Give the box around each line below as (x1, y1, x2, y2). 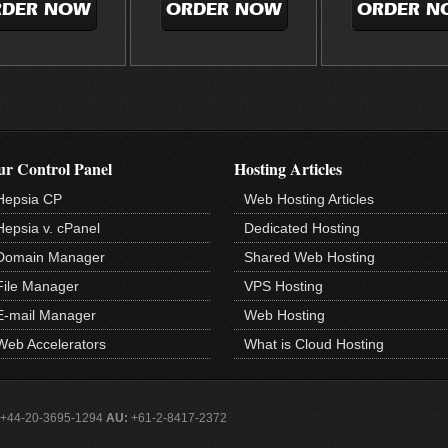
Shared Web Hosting (244, 248, 375, 265)
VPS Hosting (244, 277, 323, 294)
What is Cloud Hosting (244, 335, 384, 352)
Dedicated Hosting (244, 219, 360, 236)
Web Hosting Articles (244, 190, 374, 207)
